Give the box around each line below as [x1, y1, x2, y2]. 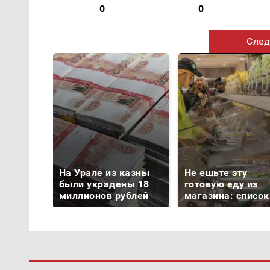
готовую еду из [184, 178, 258, 190]
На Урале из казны [59, 166, 150, 178]
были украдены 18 [59, 178, 149, 190]
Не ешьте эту [184, 166, 248, 178]
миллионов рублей [59, 189, 149, 201]
